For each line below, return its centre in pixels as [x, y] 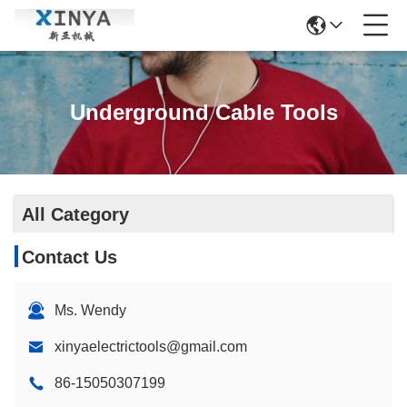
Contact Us [69, 257]
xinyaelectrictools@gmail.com [151, 347]
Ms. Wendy [90, 310]
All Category [75, 214]
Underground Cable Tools [203, 112]
